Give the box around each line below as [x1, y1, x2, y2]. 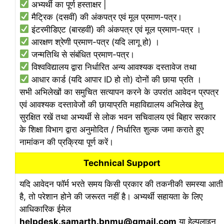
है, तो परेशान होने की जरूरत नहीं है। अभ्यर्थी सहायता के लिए [19, 191, 202, 201]
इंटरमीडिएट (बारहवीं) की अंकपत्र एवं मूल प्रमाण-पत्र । [29, 24, 201, 34]
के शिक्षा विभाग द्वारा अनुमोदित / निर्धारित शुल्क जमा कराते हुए [19, 124, 203, 134]
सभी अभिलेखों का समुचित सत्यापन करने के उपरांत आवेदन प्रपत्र [19, 86, 218, 97]
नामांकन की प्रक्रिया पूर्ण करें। [19, 136, 113, 147]
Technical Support [83, 157, 160, 168]
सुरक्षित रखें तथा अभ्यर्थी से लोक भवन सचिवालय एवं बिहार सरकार [19, 111, 215, 122]
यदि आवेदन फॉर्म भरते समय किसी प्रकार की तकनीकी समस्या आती [19, 178, 223, 189]
